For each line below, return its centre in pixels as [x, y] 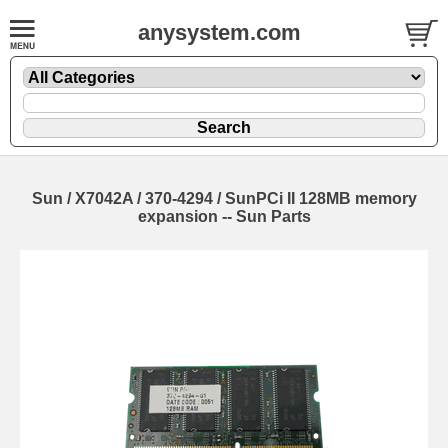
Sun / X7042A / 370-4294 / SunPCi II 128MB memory [224, 198]
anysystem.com [219, 32]
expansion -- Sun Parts [224, 216]
